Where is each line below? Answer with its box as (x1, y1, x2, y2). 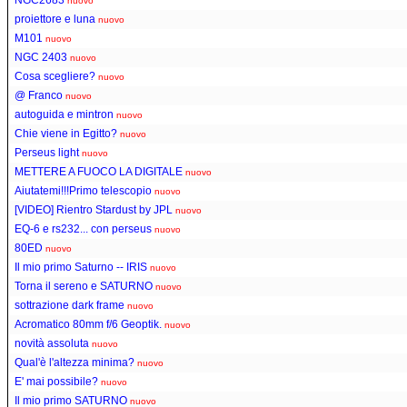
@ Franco (15, 88, 63, 102)
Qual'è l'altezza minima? (15, 355, 134, 369)
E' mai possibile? (15, 374, 98, 388)
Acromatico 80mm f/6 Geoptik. (15, 317, 162, 331)
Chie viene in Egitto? (15, 126, 117, 140)
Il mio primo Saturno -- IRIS (15, 260, 147, 273)
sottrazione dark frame (15, 298, 124, 312)
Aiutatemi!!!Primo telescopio (15, 184, 152, 197)
